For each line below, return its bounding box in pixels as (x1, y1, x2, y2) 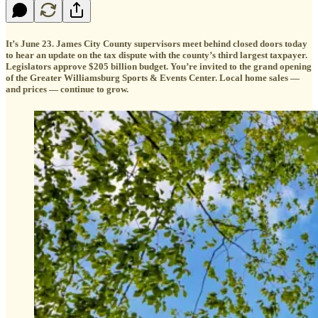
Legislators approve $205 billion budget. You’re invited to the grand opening (6, 60, 312, 72)
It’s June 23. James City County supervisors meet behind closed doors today (6, 38, 307, 49)
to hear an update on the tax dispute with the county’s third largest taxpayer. (6, 49, 307, 60)
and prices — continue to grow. (6, 83, 128, 94)
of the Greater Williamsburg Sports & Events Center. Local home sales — (6, 72, 300, 83)
